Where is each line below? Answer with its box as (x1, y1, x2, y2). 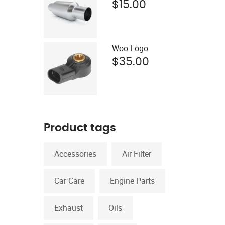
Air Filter (122, 148, 151, 159)
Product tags (44, 122, 116, 133)
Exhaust (54, 202, 83, 213)
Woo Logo (112, 43, 148, 54)
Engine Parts (110, 175, 155, 186)
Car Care (54, 175, 84, 186)
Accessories (54, 148, 96, 159)
